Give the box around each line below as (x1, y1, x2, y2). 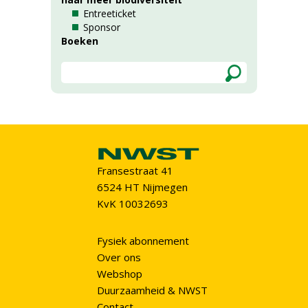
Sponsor (83, 21, 120, 34)
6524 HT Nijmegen (96, 180, 188, 195)
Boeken (61, 34, 98, 47)
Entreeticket (83, 7, 136, 20)
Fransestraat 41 (96, 164, 173, 178)
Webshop (96, 267, 142, 281)
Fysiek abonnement (96, 234, 189, 248)
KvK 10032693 (96, 197, 168, 211)
